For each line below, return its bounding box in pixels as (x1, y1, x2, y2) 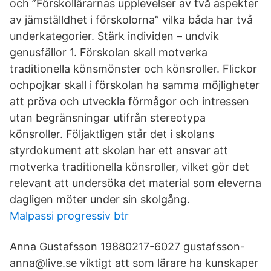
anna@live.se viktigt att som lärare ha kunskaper (10, 256, 258, 269)
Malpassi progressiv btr (10, 209, 129, 222)
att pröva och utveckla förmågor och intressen (10, 95, 249, 108)
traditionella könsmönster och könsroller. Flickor (10, 62, 257, 75)
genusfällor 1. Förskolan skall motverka (10, 46, 207, 59)
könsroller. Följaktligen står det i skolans (10, 128, 214, 140)
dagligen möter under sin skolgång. (10, 193, 190, 206)
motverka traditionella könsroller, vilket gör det (10, 160, 249, 173)
